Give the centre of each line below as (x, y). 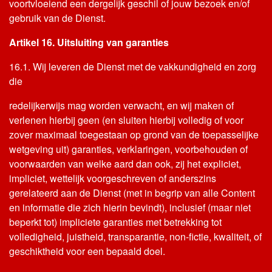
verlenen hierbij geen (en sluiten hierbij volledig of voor (126, 120)
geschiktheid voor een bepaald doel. (87, 251)
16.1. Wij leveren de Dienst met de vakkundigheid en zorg (133, 66)
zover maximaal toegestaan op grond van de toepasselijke (134, 134)
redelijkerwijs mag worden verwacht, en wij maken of (121, 105)
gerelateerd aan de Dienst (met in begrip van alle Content (132, 193)
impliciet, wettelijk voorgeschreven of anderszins (113, 178)
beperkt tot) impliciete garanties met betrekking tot (115, 222)
